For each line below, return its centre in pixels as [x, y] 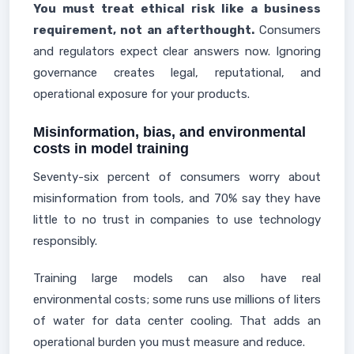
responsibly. [65, 241]
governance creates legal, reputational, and [177, 73]
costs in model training [111, 149]
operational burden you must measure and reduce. [169, 342]
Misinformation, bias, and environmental [169, 132]
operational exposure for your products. [141, 94]
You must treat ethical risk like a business [177, 9]
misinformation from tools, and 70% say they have [177, 198]
